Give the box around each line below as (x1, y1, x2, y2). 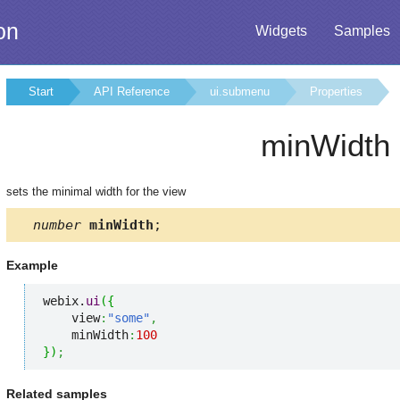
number (33, 216, 81, 233)
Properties (310, 85, 362, 98)
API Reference (94, 85, 170, 98)
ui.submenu (210, 85, 270, 98)
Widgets (255, 23, 307, 38)
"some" (107, 311, 150, 326)
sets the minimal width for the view (6, 185, 186, 198)
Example (6, 258, 58, 273)
